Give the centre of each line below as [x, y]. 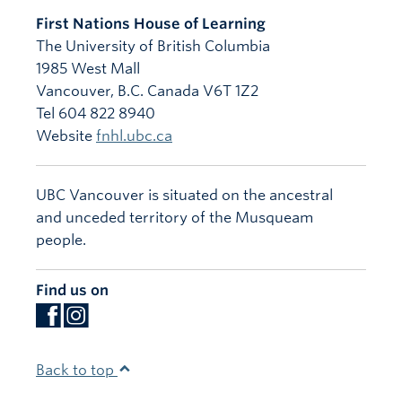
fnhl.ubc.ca [134, 136]
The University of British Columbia [153, 46]
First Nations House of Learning [151, 24]
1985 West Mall [88, 69]
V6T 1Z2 [231, 91]
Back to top [77, 370]
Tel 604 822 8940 [96, 114]
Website [66, 136]
